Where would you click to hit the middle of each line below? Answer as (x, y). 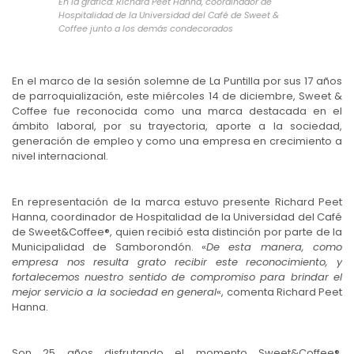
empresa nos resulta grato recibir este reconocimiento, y (177, 262)
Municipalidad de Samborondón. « (109, 247)
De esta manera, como (274, 247)
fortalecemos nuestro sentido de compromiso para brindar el (177, 277)
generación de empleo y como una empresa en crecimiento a (177, 141)
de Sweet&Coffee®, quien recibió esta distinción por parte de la (177, 232)
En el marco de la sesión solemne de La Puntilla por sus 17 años (177, 81)
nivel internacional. (60, 156)
